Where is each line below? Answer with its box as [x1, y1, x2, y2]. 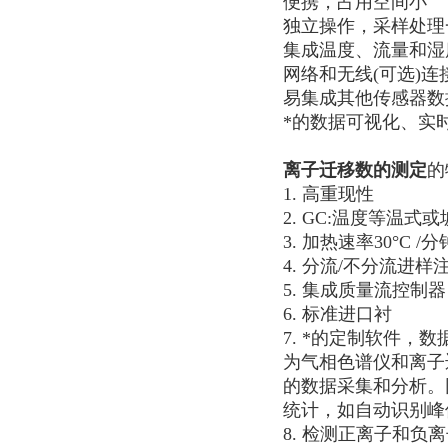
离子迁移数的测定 [283, 160, 427, 180]
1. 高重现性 [283, 184, 374, 204]
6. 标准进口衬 [283, 304, 392, 324]
